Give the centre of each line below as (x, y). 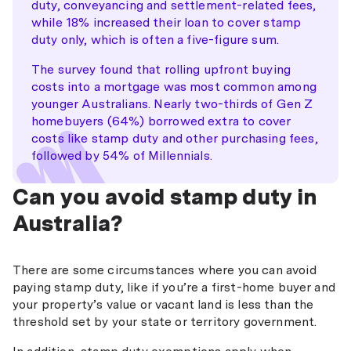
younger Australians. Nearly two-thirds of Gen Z (172, 104)
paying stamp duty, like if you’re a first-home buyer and (174, 287)
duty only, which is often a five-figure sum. (156, 40)
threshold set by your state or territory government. (165, 322)
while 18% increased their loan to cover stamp (166, 22)
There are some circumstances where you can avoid (165, 270)
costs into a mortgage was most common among (174, 87)
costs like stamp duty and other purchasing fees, (175, 138)
